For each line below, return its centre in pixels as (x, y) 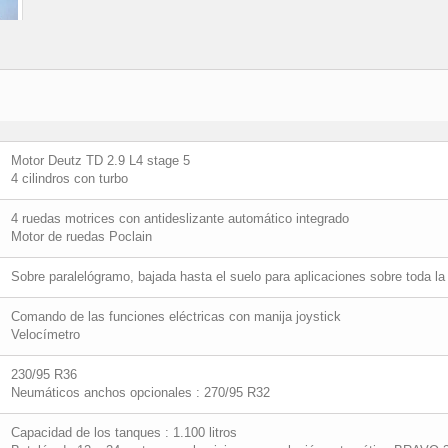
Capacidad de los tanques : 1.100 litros (124, 432)
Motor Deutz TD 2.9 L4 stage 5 (100, 160)
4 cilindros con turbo (69, 178)
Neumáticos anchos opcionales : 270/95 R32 (140, 392)
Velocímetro (45, 334)
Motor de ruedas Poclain (81, 236)
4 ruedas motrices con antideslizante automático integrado (180, 218)
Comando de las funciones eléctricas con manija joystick (176, 316)
